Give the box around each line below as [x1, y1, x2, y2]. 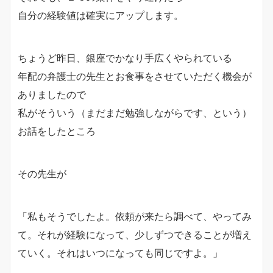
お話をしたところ [18, 124, 96, 137]
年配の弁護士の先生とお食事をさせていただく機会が [18, 69, 252, 82]
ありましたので [18, 88, 86, 101]
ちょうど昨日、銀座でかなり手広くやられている [18, 51, 232, 64]
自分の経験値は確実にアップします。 [18, 9, 183, 21]
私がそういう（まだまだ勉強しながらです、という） [18, 106, 252, 119]
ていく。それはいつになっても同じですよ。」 [18, 246, 222, 259]
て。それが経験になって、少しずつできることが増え [18, 228, 252, 241]
